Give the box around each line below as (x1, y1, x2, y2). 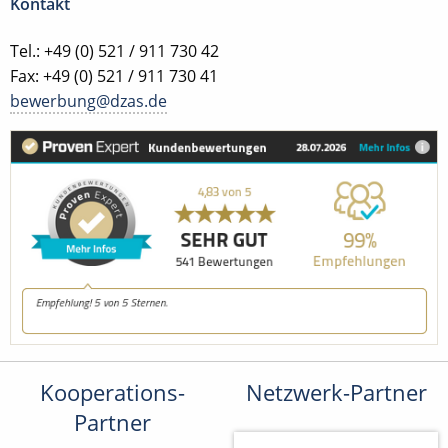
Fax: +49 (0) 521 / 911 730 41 (10, 65, 218, 87)
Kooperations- (39, 378, 185, 408)
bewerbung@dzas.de (10, 90, 167, 112)
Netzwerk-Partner (245, 378, 427, 408)
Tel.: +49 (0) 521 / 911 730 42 (10, 40, 219, 62)
